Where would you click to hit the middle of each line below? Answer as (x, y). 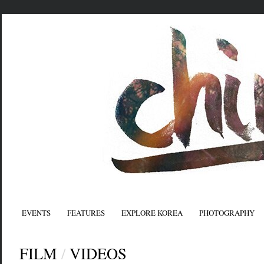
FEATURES (86, 213)
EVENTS (36, 213)
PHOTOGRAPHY (227, 213)
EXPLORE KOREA (152, 213)
